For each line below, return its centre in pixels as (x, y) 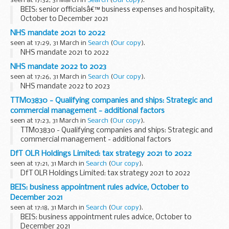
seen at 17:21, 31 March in (48, 164)
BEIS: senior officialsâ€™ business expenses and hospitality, (118, 10)
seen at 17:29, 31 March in (49, 43)
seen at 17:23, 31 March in (49, 121)
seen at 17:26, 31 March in (49, 77)
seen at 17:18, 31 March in (48, 208)
